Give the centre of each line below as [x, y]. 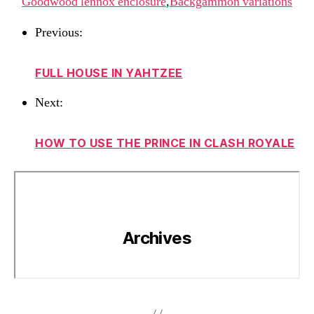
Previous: [59, 33]
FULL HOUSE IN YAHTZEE [109, 73]
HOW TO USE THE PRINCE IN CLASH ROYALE [165, 143]
